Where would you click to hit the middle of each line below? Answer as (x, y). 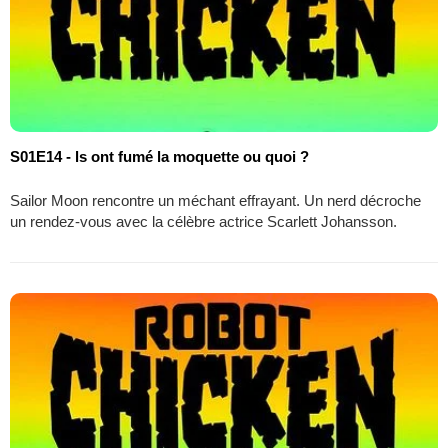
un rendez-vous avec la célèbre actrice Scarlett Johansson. (203, 221)
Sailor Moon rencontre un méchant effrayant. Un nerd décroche (215, 200)
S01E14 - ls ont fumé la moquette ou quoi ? (159, 156)
